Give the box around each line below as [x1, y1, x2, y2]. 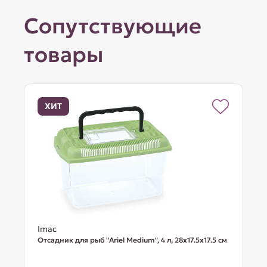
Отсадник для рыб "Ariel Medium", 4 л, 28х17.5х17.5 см [38, 235, 228, 244]
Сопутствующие [24, 13, 202, 39]
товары [24, 41, 104, 68]
